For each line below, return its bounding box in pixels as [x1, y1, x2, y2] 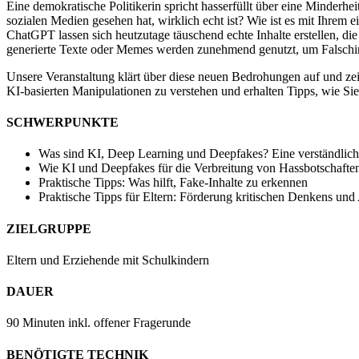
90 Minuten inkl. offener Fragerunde [6, 316, 191, 330]
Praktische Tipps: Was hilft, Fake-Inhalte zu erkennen [38, 175, 308, 190]
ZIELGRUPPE [6, 221, 91, 236]
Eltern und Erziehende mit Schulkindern [6, 252, 209, 267]
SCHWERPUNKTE [6, 115, 119, 130]
